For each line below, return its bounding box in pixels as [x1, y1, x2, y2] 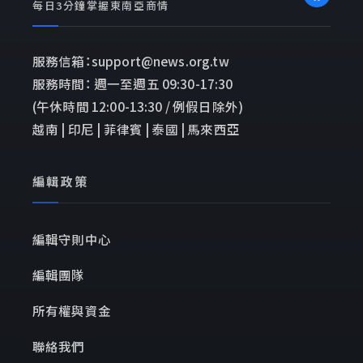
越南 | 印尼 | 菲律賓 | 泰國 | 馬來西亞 [32, 119, 240, 138]
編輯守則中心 [32, 229, 111, 248]
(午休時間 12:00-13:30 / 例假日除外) [32, 96, 244, 115]
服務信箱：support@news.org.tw [32, 51, 229, 70]
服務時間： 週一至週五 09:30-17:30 [32, 74, 233, 92]
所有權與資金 [32, 301, 111, 319]
